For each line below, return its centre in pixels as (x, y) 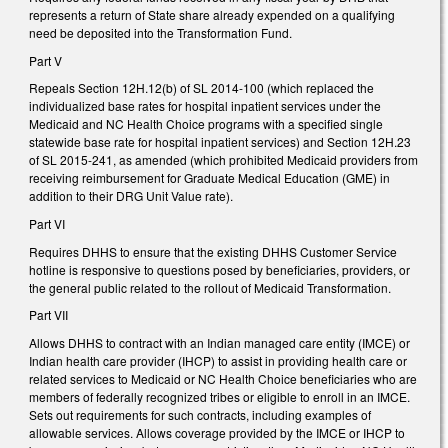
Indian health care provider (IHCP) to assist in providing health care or (218, 360)
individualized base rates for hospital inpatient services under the (205, 106)
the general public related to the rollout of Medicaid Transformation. (210, 287)
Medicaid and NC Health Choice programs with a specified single (206, 124)
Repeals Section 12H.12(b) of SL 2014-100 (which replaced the (201, 88)
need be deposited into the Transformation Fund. (162, 33)
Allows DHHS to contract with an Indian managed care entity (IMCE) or (219, 342)
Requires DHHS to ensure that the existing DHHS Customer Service (213, 251)
